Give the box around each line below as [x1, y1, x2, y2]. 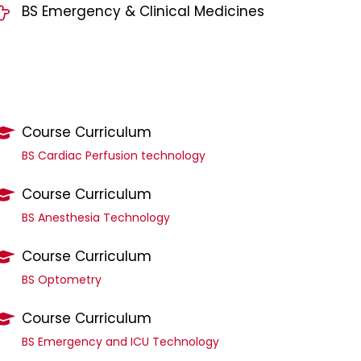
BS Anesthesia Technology [21, 210, 170, 226]
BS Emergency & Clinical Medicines [21, 2, 264, 22]
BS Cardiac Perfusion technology [21, 147, 205, 164]
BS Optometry [21, 272, 102, 288]
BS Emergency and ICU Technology [21, 334, 219, 351]
